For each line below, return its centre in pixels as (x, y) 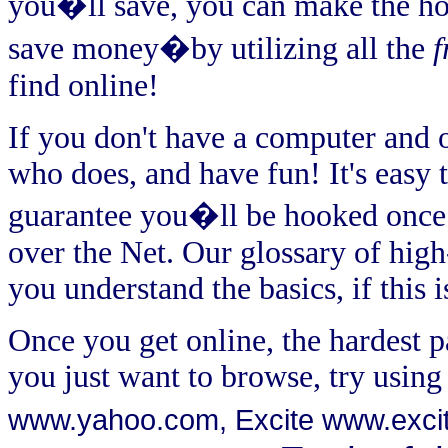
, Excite (270, 419)
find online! (83, 85)
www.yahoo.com (113, 419)
